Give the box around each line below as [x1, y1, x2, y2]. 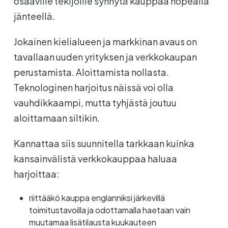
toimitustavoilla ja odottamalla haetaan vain [28, 204, 190, 215]
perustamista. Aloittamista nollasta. [13, 66, 169, 78]
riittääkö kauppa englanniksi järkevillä [28, 192, 165, 203]
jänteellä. [13, 10, 55, 22]
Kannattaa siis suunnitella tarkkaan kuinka [13, 137, 194, 149]
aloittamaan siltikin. [13, 111, 100, 124]
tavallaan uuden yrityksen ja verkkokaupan [13, 50, 197, 63]
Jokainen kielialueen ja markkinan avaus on [13, 35, 197, 47]
